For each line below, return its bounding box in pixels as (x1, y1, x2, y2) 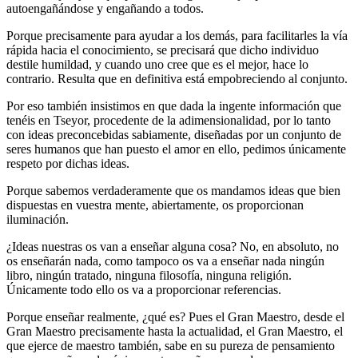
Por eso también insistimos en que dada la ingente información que (6, 98, 341, 113)
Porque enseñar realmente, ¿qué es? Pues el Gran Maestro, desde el (6, 309, 344, 324)
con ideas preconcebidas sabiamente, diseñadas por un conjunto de (6, 127, 341, 141)
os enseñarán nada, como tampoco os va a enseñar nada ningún (6, 253, 324, 268)
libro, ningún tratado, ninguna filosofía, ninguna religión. (6, 268, 292, 282)
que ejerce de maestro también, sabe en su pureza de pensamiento (6, 338, 335, 352)
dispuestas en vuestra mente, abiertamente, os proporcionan (6, 197, 304, 212)
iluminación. (6, 212, 69, 226)
